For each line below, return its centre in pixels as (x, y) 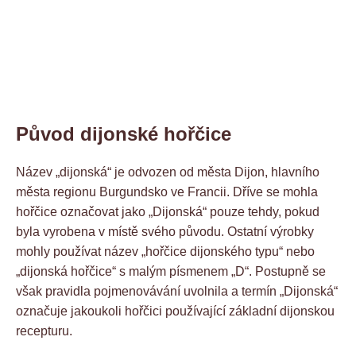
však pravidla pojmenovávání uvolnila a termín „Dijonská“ (177, 291)
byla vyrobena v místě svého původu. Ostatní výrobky (165, 231)
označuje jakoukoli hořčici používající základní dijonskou (175, 311)
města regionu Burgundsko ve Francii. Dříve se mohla (167, 192)
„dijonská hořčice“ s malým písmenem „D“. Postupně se (171, 271)
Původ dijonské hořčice (124, 133)
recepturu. (44, 331)
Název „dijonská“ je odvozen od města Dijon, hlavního (168, 172)
